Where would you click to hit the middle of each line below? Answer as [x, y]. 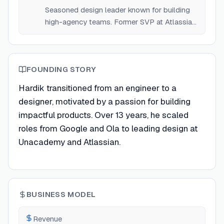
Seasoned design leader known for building [117, 10]
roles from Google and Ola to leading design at [108, 128]
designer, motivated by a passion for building [104, 101]
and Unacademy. [72, 34]
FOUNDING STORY [61, 69]
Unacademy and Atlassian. [69, 142]
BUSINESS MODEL [61, 194]
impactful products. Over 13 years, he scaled [103, 115]
